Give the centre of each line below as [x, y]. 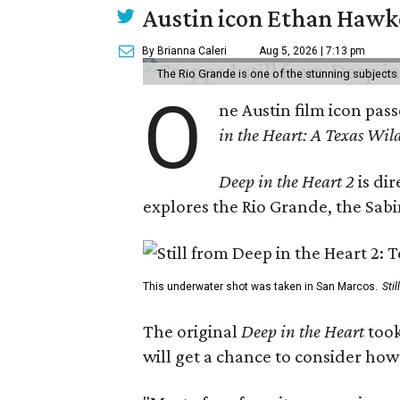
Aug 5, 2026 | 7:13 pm [312, 51]
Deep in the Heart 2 [287, 181]
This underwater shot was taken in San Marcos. [260, 287]
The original [192, 331]
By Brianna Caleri [184, 51]
